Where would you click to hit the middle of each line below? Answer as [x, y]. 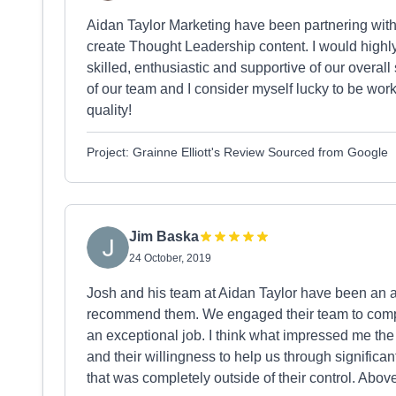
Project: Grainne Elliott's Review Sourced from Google [237, 152]
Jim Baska [164, 236]
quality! [109, 110]
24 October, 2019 [170, 258]
